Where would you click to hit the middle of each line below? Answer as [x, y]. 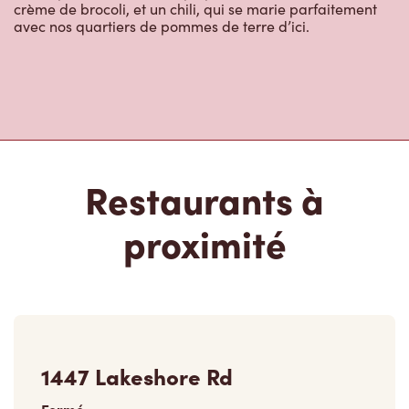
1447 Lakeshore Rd [137, 351]
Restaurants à [204, 173]
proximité [204, 217]
